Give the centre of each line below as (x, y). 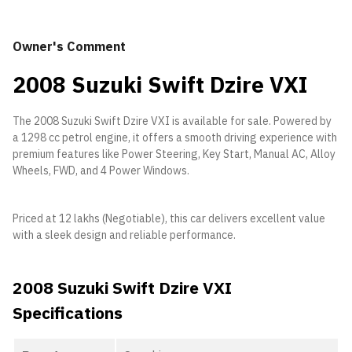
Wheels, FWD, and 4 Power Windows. (101, 170)
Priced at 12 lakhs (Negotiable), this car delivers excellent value (169, 218)
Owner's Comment (69, 46)
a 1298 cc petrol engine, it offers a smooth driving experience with (175, 137)
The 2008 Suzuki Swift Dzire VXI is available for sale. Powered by (172, 121)
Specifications (68, 313)
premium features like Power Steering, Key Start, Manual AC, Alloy (174, 154)
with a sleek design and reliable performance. (124, 235)
